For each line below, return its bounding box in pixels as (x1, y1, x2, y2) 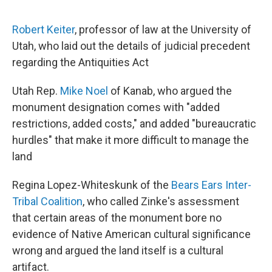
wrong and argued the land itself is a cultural (12, 244, 223, 257)
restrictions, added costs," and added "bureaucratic (12, 117, 256, 131)
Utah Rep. (12, 84, 60, 98)
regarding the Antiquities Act (12, 56, 149, 69)
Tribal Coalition (12, 195, 83, 208)
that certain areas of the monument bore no (12, 211, 222, 225)
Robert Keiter (12, 23, 75, 36)
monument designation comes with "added (12, 101, 220, 114)
